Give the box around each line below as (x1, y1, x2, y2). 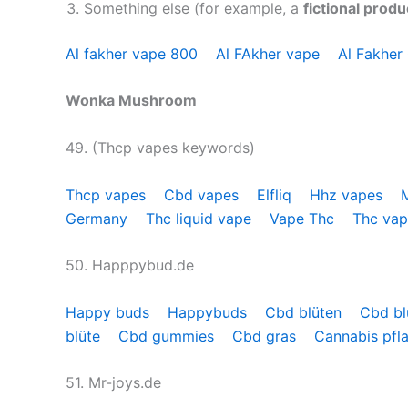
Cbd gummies (118, 326, 219, 345)
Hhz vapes (310, 185, 387, 204)
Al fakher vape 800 (66, 44, 202, 63)
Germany (66, 209, 132, 228)
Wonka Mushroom (66, 91, 197, 110)
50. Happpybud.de (66, 256, 199, 275)
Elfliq (257, 185, 296, 204)
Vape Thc (270, 209, 339, 228)
